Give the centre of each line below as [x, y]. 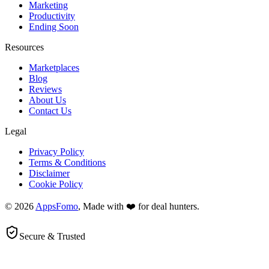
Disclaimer [49, 173]
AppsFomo [57, 206]
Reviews [45, 89]
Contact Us [50, 110]
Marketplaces [54, 67]
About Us [47, 100]
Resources [24, 47]
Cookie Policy [56, 184]
